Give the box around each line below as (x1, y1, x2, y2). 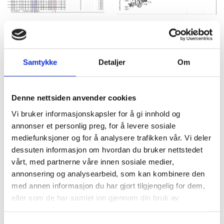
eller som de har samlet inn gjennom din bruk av (11, 193, 179, 202)
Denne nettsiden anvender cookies (11, 93, 136, 102)
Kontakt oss (7, 161, 56, 173)
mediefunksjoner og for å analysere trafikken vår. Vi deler (11, 133, 211, 142)
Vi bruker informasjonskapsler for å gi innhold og (11, 109, 180, 118)
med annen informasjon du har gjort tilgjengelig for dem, (11, 181, 205, 190)
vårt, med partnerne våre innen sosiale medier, (11, 157, 174, 166)
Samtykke (22, 57, 57, 66)
